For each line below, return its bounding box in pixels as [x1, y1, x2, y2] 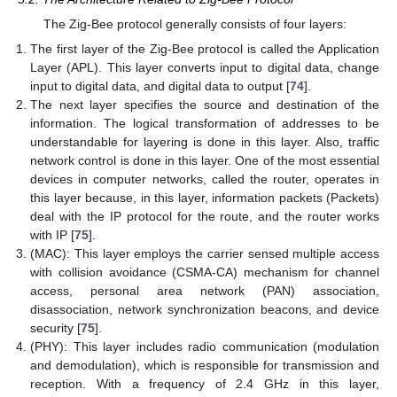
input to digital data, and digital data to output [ [30, 78, 291, 93]
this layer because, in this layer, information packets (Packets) [30, 190, 379, 205]
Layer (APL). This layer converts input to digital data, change [30, 59, 379, 74]
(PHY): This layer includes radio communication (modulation [30, 339, 379, 354]
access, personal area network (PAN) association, [30, 283, 379, 298]
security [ [30, 320, 82, 335]
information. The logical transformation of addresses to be [30, 115, 379, 130]
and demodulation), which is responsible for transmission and [30, 357, 379, 372]
